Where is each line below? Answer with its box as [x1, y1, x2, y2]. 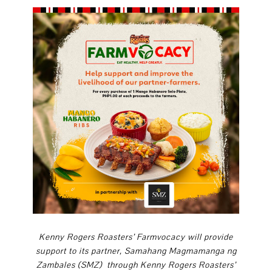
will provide [185, 231, 233, 243]
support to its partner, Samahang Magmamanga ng [35, 245, 237, 257]
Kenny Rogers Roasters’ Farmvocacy [39, 231, 185, 243]
